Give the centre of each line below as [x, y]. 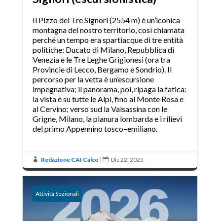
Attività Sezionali [57, 194]
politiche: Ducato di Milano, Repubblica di [103, 50]
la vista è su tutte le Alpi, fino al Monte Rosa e [108, 99]
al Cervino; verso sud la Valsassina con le [100, 109]
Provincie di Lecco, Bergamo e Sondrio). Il [102, 70]
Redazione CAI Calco [70, 160]
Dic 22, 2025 [127, 160]
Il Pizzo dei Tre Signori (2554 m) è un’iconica [106, 20]
